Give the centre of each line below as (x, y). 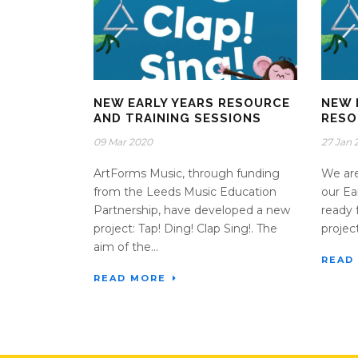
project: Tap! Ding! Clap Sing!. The (185, 229)
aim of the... (126, 247)
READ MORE (130, 278)
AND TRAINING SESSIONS (177, 119)
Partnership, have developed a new (192, 211)
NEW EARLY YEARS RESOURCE (192, 103)
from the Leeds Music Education (185, 192)
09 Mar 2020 (123, 142)
